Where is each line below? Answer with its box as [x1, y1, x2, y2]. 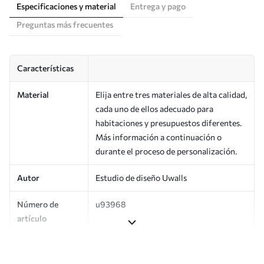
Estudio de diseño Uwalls [95, 173, 187, 183]
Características [17, 63, 74, 74]
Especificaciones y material [16, 1, 116, 12]
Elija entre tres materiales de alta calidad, [95, 90, 247, 100]
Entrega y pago [130, 1, 186, 12]
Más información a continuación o [95, 132, 222, 143]
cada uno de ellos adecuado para [95, 104, 213, 114]
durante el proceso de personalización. [95, 146, 237, 157]
